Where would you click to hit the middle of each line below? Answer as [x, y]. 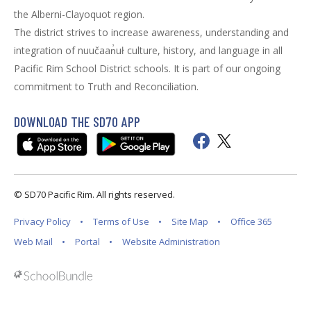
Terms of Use [121, 222]
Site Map [190, 222]
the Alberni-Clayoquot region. [79, 15]
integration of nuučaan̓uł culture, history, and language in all [148, 51]
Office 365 [251, 222]
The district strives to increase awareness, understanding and [151, 33]
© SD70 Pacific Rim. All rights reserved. [94, 195]
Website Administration [171, 242]
